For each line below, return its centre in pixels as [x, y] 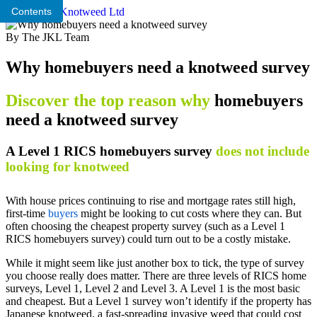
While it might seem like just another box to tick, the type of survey [155, 263]
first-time [27, 214]
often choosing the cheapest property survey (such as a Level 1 [145, 226]
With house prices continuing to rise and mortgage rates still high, [151, 201]
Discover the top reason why [108, 100]
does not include [263, 151]
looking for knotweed [68, 166]
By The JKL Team [47, 37]
